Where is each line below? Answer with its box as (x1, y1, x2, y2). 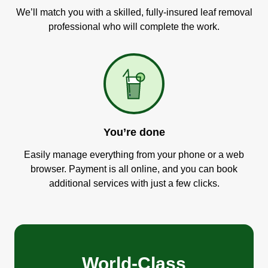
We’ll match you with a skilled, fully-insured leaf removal (16, 7, 252, 17)
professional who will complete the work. (48, 22, 220, 32)
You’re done (103, 126, 165, 138)
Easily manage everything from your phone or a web (24, 150, 244, 160)
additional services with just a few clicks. (48, 178, 220, 188)
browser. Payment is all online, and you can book (31, 164, 237, 174)
